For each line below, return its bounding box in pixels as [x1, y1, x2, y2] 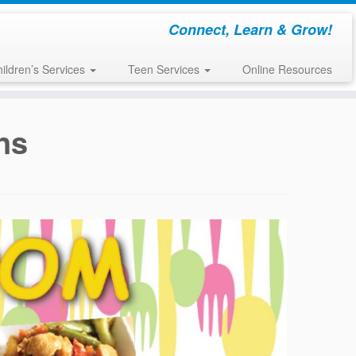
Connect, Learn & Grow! [168, 19, 332, 40]
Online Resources [242, 61, 332, 77]
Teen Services [127, 61, 203, 77]
